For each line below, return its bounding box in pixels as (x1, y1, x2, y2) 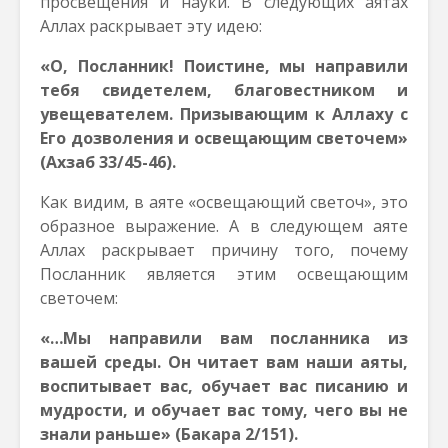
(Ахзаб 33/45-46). (40, 151, 176, 173)
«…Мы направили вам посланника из (40, 327, 408, 349)
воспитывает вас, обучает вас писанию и (40, 375, 408, 397)
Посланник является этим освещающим (40, 263, 408, 285)
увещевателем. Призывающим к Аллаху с (40, 103, 408, 125)
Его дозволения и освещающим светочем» (40, 127, 408, 149)
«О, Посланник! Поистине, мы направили (40, 55, 408, 77)
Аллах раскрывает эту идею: (40, 15, 262, 37)
